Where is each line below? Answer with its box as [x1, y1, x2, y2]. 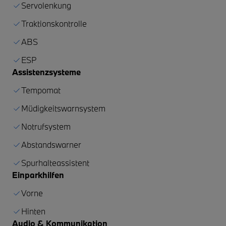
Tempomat [21, 84, 61, 95]
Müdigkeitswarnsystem [21, 102, 105, 114]
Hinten [21, 205, 45, 216]
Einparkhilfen [12, 169, 64, 180]
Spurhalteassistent [21, 157, 89, 168]
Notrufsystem [21, 121, 71, 132]
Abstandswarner [21, 139, 81, 150]
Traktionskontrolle [21, 18, 87, 29]
